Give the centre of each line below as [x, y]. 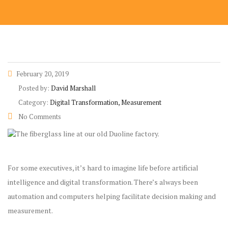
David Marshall [73, 88]
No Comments [39, 116]
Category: [34, 102]
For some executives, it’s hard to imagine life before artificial [103, 167]
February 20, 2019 [42, 74]
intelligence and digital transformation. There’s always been [103, 182]
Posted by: [35, 88]
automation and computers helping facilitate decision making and [112, 196]
